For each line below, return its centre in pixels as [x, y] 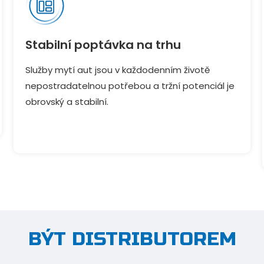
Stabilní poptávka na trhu [103, 45]
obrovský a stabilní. [67, 102]
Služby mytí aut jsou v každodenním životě [118, 70]
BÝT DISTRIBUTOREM [132, 239]
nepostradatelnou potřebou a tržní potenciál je [130, 86]
